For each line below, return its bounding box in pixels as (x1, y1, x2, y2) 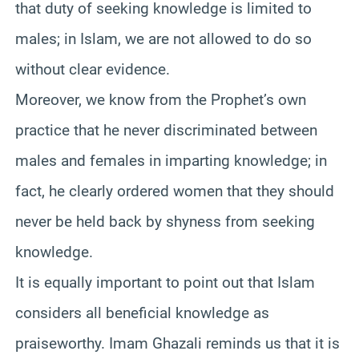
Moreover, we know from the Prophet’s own (15, 90, 306, 109)
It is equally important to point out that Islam (15, 272, 315, 292)
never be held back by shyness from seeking (15, 212, 315, 231)
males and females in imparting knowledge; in (15, 151, 327, 170)
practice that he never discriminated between (15, 120, 317, 139)
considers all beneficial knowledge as (15, 303, 269, 322)
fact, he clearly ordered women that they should (15, 181, 334, 200)
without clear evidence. (15, 59, 170, 79)
